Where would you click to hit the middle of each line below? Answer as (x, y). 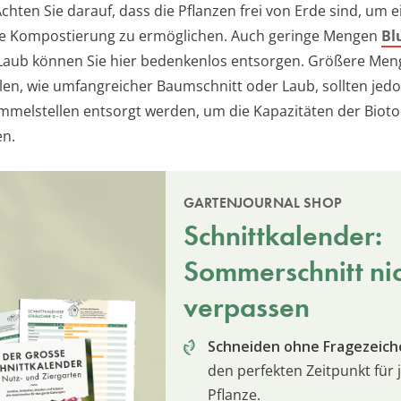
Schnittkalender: (283, 236)
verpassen (247, 308)
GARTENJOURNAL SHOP (263, 203)
